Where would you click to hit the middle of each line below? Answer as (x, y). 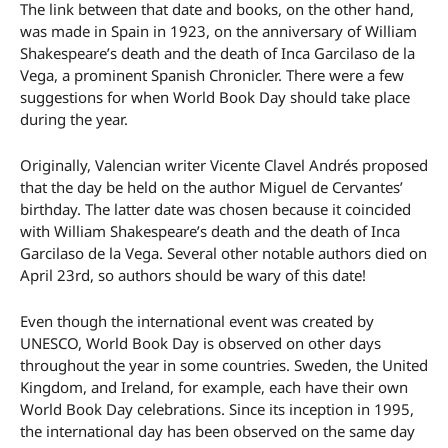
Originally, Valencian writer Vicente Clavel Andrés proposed (224, 165)
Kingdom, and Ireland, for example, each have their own (214, 387)
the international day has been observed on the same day (217, 431)
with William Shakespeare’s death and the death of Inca (210, 231)
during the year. (76, 119)
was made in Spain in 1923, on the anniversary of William (218, 31)
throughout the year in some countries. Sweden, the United (224, 365)
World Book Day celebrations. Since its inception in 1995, (217, 409)
